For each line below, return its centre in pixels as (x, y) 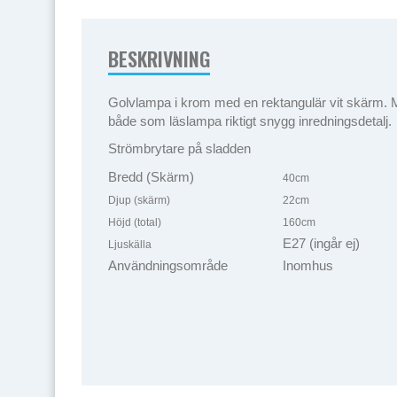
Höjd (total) (135, 222)
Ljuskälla (130, 245)
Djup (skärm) (139, 200)
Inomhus (308, 265)
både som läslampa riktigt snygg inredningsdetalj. (252, 121)
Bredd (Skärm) (151, 177)
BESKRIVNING (159, 58)
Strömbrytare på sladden (179, 148)
